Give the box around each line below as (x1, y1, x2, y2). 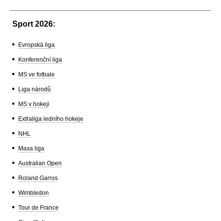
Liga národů (18, 85, 51, 93)
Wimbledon (18, 189, 49, 196)
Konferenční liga (18, 56, 62, 63)
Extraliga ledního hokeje (18, 115, 83, 122)
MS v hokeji (18, 100, 49, 108)
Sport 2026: (12, 19, 55, 28)
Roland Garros (18, 174, 58, 182)
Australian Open (18, 159, 62, 167)
